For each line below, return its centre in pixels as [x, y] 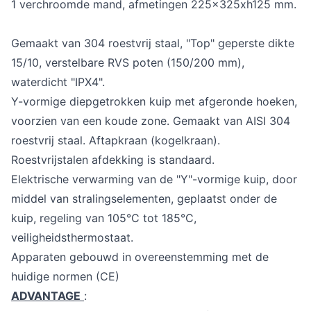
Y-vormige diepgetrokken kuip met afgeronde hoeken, [154, 101]
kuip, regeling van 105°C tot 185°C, [104, 218]
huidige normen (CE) [65, 276]
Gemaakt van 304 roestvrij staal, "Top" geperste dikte [153, 43]
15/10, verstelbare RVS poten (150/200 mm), [128, 62]
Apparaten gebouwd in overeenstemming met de [140, 257]
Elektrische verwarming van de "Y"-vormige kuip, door [154, 179]
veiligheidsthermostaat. [72, 237]
